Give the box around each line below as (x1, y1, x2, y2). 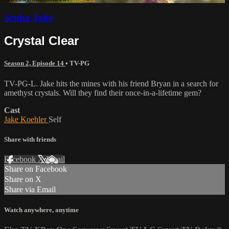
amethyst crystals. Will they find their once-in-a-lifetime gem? (4, 88, 201, 97)
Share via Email (5, 185, 56, 194)
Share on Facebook (5, 165, 67, 173)
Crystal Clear (4, 34, 79, 48)
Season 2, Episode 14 (4, 59, 65, 67)
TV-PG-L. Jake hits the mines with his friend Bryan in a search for (4, 79, 218, 88)
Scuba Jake (4, 12, 53, 24)
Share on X (5, 175, 41, 184)
